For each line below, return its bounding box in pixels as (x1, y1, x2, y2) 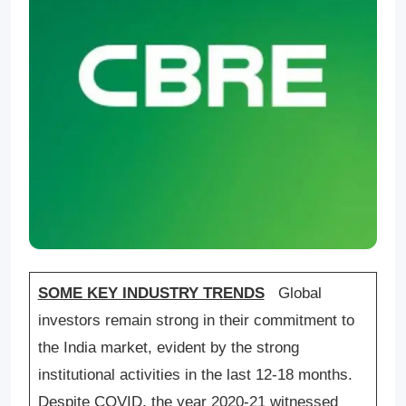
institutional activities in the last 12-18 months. (37, 366, 353, 383)
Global (277, 285, 322, 302)
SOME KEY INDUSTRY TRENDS (37, 285, 265, 302)
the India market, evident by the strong (37, 339, 299, 356)
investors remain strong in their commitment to (37, 312, 354, 329)
